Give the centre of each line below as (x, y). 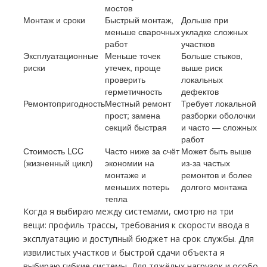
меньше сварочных (142, 32)
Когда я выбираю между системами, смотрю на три (128, 211)
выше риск (202, 67)
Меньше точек (133, 55)
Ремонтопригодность (64, 103)
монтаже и (125, 175)
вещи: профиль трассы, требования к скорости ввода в (136, 225)
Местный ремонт (138, 103)
